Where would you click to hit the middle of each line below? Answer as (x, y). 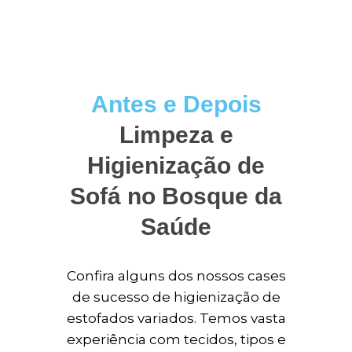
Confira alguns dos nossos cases (176, 276)
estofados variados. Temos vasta (176, 318)
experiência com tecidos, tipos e (176, 339)
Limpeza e (176, 135)
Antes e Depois (176, 104)
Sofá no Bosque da (176, 196)
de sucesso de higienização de (176, 297)
